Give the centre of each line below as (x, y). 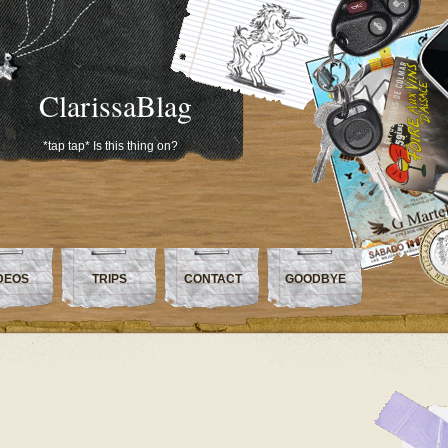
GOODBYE (315, 279)
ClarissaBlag (115, 105)
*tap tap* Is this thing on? (110, 146)
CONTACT (212, 279)
